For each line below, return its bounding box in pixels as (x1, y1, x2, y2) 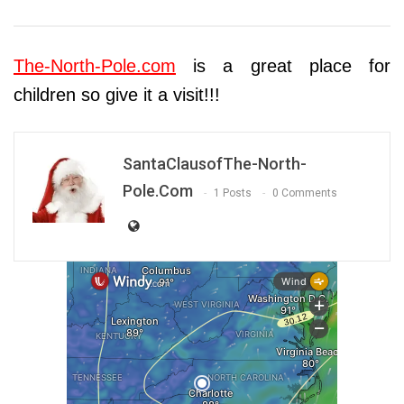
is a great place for (176, 56, 390, 77)
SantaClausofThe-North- (123, 154, 307, 174)
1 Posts (214, 186, 252, 199)
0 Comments (272, 186, 337, 199)
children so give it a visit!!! (14, 85, 220, 106)
